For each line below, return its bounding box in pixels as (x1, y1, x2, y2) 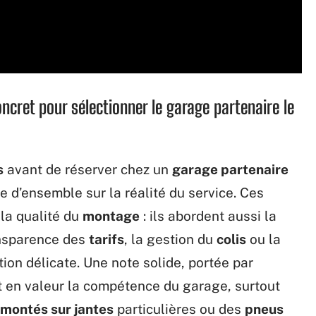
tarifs (89, 231, 124, 247)
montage (83, 207, 140, 224)
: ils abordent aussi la (140, 207, 276, 224)
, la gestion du (124, 231, 217, 247)
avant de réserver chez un (4, 161, 172, 177)
